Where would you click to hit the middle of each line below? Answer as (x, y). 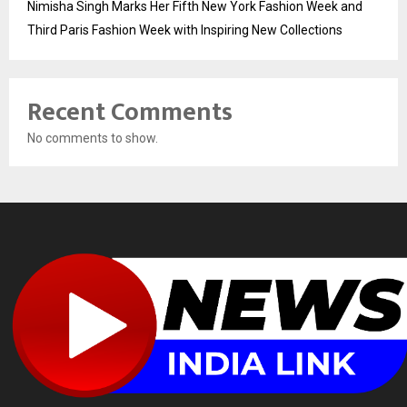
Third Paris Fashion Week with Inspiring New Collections (185, 30)
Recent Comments (130, 112)
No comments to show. (93, 138)
